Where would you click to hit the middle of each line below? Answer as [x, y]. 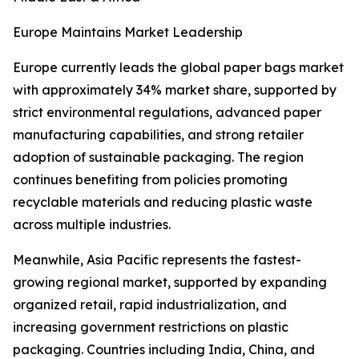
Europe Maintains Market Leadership [128, 32]
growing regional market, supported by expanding [170, 282]
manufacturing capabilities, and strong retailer [158, 135]
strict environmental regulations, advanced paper [167, 113]
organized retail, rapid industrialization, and [150, 305]
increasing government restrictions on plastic [151, 327]
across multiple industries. [92, 225]
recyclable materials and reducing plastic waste [163, 202]
